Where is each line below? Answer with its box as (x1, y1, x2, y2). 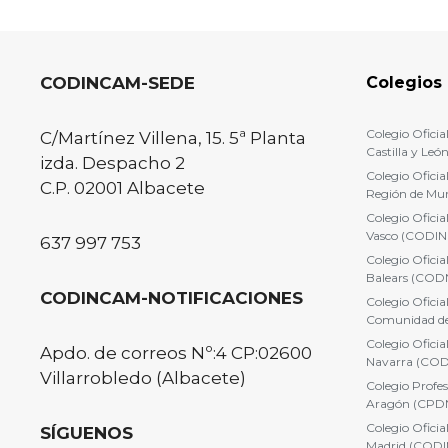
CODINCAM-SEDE (40, 72, 195, 93)
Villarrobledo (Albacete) (40, 367, 246, 388)
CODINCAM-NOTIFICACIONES (40, 287, 303, 308)
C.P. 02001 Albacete (40, 177, 205, 198)
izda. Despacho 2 (40, 152, 185, 173)
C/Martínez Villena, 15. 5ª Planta (40, 127, 306, 148)
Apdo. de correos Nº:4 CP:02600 (40, 342, 312, 363)
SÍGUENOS (40, 422, 133, 443)
